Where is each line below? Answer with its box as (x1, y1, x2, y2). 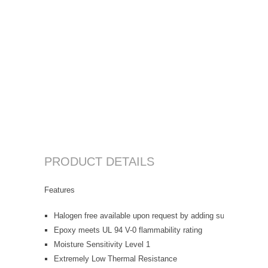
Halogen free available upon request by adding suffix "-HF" (54, 211, 256, 220)
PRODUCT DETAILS (44, 154, 154, 168)
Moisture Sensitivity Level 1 (54, 239, 150, 249)
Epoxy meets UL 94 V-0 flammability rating (54, 225, 202, 234)
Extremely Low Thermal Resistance (54, 254, 177, 263)
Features (44, 185, 75, 194)
